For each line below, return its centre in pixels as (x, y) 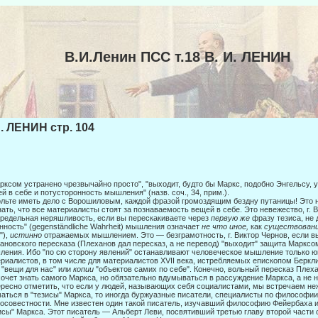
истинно (27, 235)
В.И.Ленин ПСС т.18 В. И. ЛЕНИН (177, 57)
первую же (231, 218)
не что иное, (226, 227)
